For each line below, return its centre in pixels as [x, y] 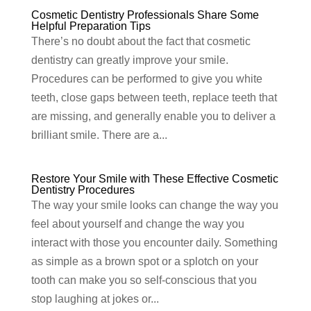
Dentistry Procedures [83, 190]
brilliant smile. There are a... [99, 135]
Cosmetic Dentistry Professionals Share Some [145, 15]
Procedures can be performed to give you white [146, 79]
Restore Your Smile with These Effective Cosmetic [154, 179]
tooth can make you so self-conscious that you [144, 280]
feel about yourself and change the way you [137, 224]
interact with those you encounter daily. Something [154, 243]
